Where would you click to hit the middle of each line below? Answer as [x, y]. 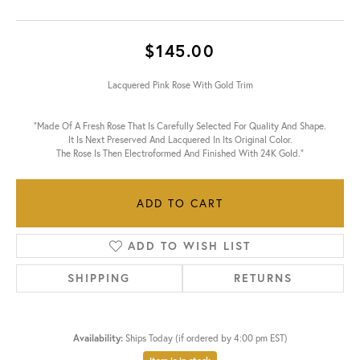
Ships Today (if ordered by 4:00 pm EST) [206, 338]
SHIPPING [99, 278]
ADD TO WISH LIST [189, 246]
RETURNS [263, 278]
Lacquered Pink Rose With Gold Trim [180, 85]
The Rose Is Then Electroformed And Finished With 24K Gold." [180, 153]
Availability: [98, 338]
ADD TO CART [180, 203]
